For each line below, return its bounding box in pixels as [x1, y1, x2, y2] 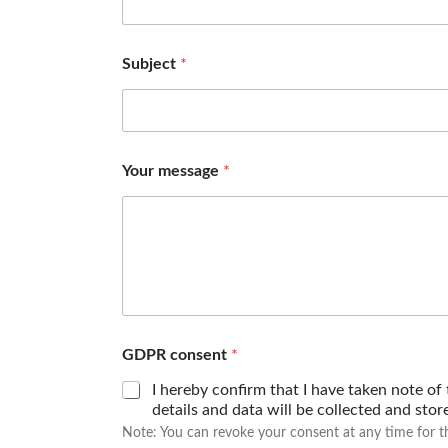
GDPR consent [122, 347, 231, 364]
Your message [122, 162, 223, 179]
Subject [122, 55, 180, 72]
